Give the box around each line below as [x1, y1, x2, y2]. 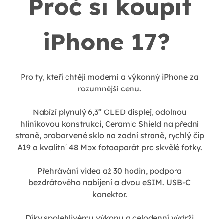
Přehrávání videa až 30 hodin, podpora [37, 166, 182, 176]
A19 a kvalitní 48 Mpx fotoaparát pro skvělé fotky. [17, 142, 202, 153]
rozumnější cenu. [78, 84, 141, 94]
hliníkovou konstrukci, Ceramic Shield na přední [20, 119, 199, 129]
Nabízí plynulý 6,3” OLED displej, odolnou [32, 107, 187, 117]
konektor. [92, 189, 127, 199]
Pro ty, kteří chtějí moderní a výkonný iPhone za [21, 72, 198, 82]
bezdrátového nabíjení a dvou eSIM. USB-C [28, 177, 191, 188]
